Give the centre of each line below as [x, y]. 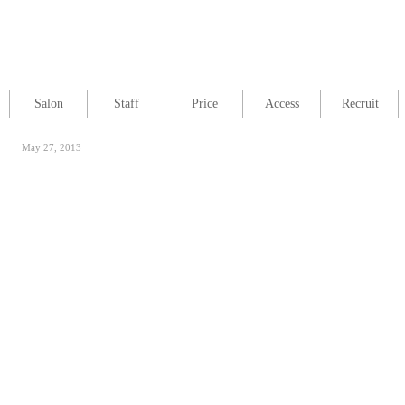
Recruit [360, 104]
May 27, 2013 [52, 147]
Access [282, 104]
